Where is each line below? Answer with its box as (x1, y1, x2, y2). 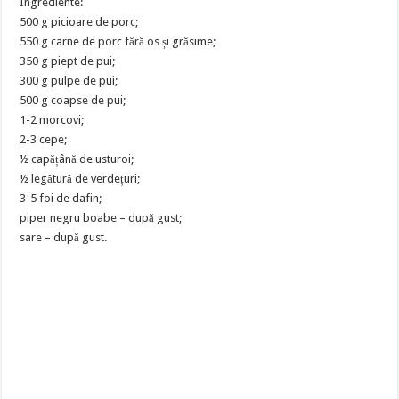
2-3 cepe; (20, 133, 68, 146)
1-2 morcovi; (20, 113, 85, 126)
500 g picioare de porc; (20, 15, 139, 28)
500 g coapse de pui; (20, 94, 126, 107)
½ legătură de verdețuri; (20, 172, 141, 185)
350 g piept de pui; (20, 54, 116, 68)
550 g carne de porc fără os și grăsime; (20, 35, 216, 48)
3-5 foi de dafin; (20, 191, 102, 205)
